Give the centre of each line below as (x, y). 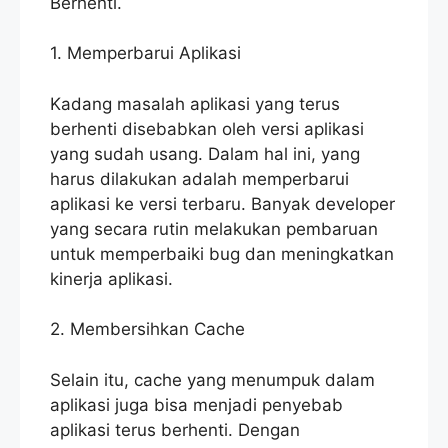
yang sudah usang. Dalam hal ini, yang (205, 153)
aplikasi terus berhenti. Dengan (175, 429)
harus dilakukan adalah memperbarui (199, 178)
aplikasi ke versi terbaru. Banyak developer (222, 203)
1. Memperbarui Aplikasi (145, 53)
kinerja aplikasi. (111, 278)
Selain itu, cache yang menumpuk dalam (212, 379)
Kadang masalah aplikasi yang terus (195, 103)
